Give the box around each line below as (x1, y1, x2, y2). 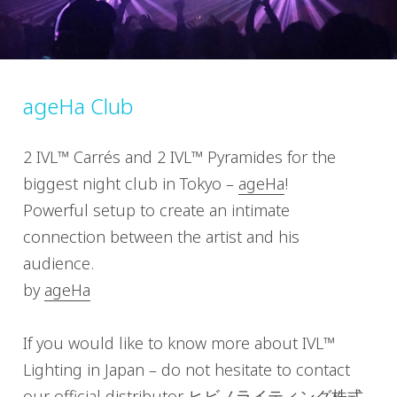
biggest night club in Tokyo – (23, 173, 238, 195)
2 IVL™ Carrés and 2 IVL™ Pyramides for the (23, 146, 336, 168)
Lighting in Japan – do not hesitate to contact (23, 359, 350, 381)
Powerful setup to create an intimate (23, 199, 290, 222)
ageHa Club (23, 90, 133, 121)
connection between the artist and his (23, 226, 300, 248)
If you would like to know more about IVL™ (23, 332, 335, 354)
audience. (23, 253, 94, 275)
